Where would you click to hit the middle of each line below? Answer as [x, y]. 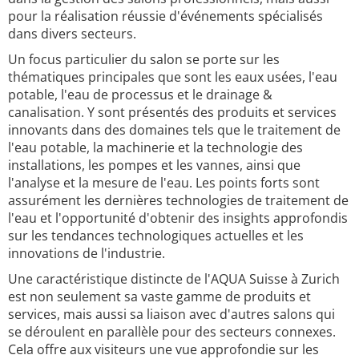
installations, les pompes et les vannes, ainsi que [154, 165]
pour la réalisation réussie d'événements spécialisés [165, 16]
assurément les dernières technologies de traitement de [178, 200]
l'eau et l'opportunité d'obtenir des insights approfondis [178, 218]
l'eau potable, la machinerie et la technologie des [155, 147]
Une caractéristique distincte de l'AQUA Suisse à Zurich [174, 279]
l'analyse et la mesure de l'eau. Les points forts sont [164, 183]
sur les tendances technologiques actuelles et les [156, 236]
